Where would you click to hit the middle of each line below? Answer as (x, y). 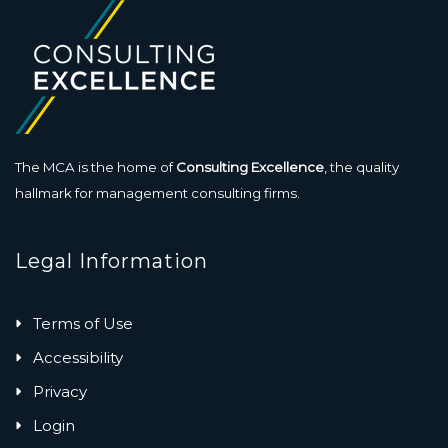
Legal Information (111, 260)
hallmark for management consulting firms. (157, 192)
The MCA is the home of (95, 166)
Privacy (60, 391)
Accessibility (78, 357)
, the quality (361, 166)
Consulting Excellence (250, 166)
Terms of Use (83, 323)
